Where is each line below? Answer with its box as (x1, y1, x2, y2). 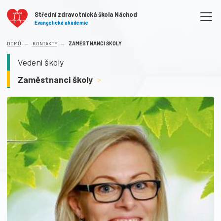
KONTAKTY (32, 40, 57, 47)
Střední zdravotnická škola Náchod (35, 10, 137, 19)
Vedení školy (18, 57, 64, 68)
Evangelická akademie (35, 19, 88, 26)
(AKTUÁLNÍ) (121, 39, 150, 46)
